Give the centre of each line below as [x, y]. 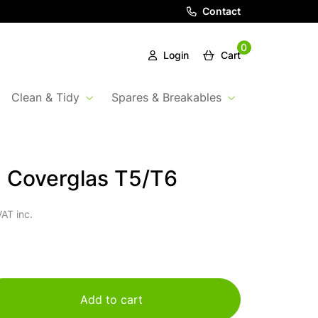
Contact [220, 12]
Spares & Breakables [166, 99]
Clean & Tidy [45, 99]
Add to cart [111, 301]
